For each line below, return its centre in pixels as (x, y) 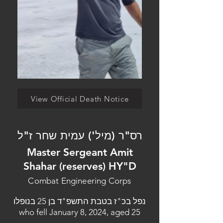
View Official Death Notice (80, 99)
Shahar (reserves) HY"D (80, 166)
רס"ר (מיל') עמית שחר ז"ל (80, 136)
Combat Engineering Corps (80, 181)
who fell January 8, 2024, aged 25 (80, 212)
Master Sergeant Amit (80, 152)
